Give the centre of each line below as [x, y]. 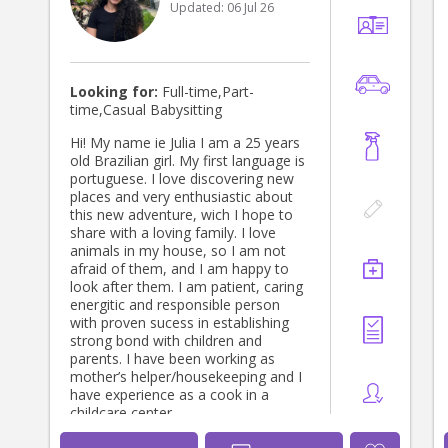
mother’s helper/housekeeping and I [186, 377]
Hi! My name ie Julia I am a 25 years [185, 143]
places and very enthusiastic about [181, 197]
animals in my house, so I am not [178, 251]
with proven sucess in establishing [179, 323]
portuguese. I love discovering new [182, 179]
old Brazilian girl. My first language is [187, 161]
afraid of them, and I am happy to [179, 269]
